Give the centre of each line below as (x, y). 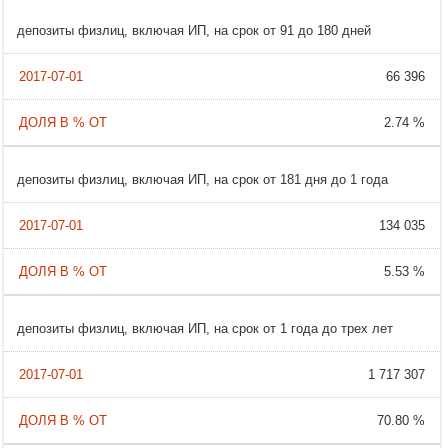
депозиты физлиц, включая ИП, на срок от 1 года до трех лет (205, 329)
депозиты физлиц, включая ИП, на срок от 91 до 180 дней (194, 31)
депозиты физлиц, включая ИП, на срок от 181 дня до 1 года (203, 180)
